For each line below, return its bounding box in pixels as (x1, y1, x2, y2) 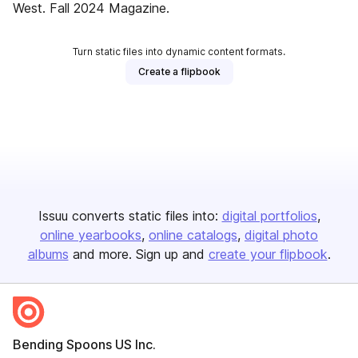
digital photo (245, 227, 318, 243)
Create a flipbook (137, 66, 221, 78)
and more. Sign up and (72, 246, 205, 262)
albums (27, 246, 69, 262)
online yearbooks (40, 227, 141, 243)
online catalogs (149, 227, 237, 243)
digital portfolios (221, 208, 317, 224)
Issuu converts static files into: (38, 208, 218, 224)
